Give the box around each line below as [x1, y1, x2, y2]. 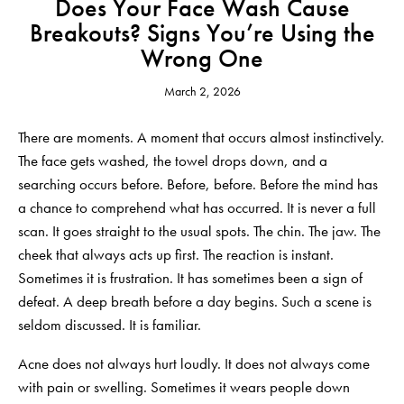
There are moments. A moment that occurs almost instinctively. [18, 126, 384, 147]
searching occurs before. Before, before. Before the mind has [18, 173, 378, 194]
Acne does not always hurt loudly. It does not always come [18, 353, 370, 373]
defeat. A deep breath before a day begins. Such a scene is [18, 290, 372, 311]
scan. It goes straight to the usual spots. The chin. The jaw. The [18, 220, 381, 241]
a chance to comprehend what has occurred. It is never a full [18, 197, 376, 217]
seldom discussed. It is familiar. [18, 314, 201, 335]
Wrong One [141, 42, 263, 74]
